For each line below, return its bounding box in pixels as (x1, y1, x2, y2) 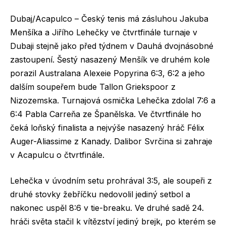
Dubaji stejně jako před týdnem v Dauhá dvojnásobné (10, 40, 213, 51)
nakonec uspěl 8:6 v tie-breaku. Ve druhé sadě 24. (10, 203, 204, 213)
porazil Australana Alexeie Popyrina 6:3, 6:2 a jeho (10, 68, 205, 78)
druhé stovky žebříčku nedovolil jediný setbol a (10, 189, 190, 200)
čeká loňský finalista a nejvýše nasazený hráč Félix (10, 122, 204, 133)
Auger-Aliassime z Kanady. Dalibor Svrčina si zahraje (10, 136, 212, 146)
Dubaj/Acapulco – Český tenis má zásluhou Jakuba (10, 13, 208, 24)
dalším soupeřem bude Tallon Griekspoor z (10, 81, 176, 92)
